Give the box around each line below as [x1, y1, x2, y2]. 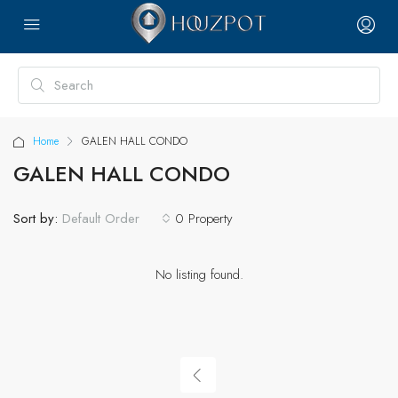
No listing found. [155, 265, 243, 284]
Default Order [62, 209, 139, 228]
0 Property [175, 208, 233, 228]
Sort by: [13, 208, 58, 228]
